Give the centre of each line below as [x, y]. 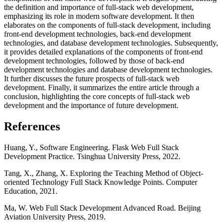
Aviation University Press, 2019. [55, 217]
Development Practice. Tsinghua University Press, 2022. [92, 156]
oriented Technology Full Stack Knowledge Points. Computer [101, 182]
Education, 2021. [31, 191]
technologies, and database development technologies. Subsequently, [111, 43]
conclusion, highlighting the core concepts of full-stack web [97, 97]
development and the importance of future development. [91, 106]
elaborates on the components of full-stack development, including [107, 25]
